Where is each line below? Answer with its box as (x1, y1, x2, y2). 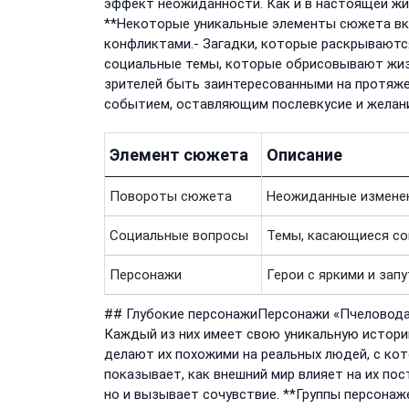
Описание (267, 145, 342, 165)
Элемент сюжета (110, 145, 248, 165)
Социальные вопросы (110, 227, 248, 245)
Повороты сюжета (110, 188, 232, 205)
